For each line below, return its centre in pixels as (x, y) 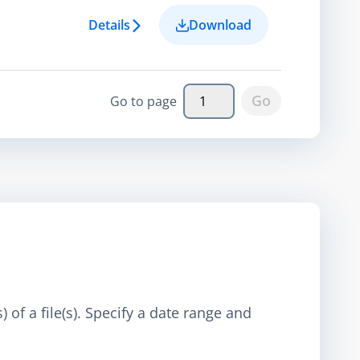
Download (220, 25)
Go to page (143, 101)
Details (109, 25)
